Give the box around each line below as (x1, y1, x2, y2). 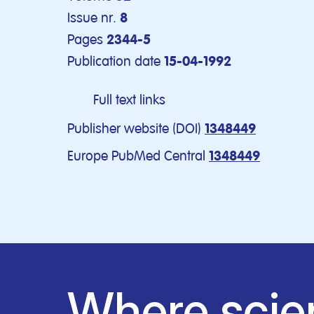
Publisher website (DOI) (67, 120, 201, 137)
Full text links (93, 91, 165, 109)
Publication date (67, 53, 161, 70)
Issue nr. (67, 9, 116, 27)
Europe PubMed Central (67, 147, 205, 165)
